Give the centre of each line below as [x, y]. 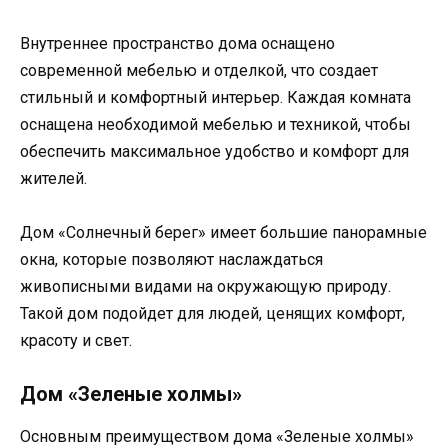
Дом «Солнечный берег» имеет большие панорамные [223, 233]
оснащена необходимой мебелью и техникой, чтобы [215, 124]
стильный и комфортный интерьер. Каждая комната [215, 97]
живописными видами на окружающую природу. [205, 287]
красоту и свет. [76, 341]
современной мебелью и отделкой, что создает [199, 70]
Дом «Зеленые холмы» [131, 394]
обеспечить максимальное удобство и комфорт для [214, 151]
